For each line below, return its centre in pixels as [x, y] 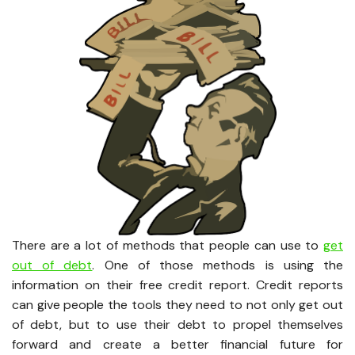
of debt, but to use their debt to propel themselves [177, 325]
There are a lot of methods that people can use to [168, 246]
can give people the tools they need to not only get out [177, 305]
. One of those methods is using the [218, 265]
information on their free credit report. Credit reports [177, 285]
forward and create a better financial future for [177, 345]
